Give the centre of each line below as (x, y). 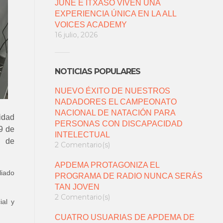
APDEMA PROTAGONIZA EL (107, 165)
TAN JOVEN (77, 187)
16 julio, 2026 (76, 35)
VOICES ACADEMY (91, 25)
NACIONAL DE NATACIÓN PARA (115, 113)
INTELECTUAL (82, 135)
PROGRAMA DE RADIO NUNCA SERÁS (128, 176)
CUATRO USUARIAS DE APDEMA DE (124, 217)
